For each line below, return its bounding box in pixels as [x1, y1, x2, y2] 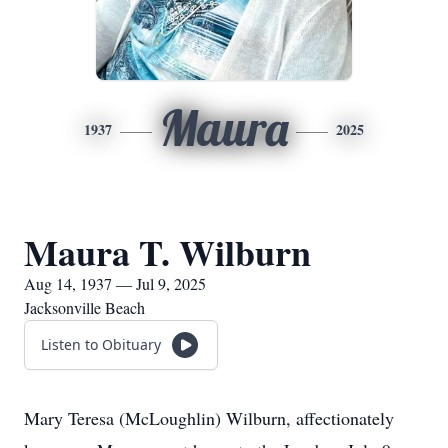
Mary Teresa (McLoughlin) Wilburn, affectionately [24, 406, 394, 430]
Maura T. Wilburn [24, 226, 311, 278]
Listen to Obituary [41, 335, 161, 354]
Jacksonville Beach [24, 297, 145, 318]
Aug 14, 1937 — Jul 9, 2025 [24, 273, 206, 294]
